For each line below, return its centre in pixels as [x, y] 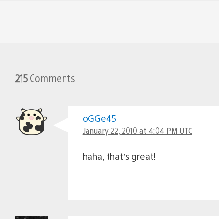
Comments [52, 77]
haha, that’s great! [119, 156]
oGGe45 [99, 118]
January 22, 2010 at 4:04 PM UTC [137, 130]
